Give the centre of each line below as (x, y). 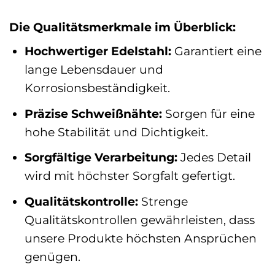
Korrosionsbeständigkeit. (97, 88)
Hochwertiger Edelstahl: (98, 51)
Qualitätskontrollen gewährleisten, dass (139, 219)
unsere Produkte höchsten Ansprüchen (140, 238)
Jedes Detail (214, 157)
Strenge (163, 201)
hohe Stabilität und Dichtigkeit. (116, 132)
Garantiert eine (216, 51)
